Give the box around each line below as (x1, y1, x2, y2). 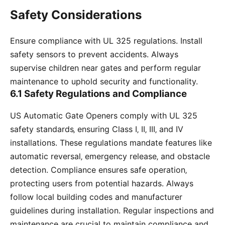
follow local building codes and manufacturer (10, 192, 182, 202)
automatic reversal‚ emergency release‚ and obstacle (10, 151, 210, 162)
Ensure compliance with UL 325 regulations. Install (10, 36, 202, 46)
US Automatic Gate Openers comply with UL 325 (10, 110, 197, 121)
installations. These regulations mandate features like (10, 138, 212, 148)
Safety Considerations (10, 8, 142, 23)
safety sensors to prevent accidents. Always (10, 49, 178, 60)
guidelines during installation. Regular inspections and (10, 205, 214, 216)
